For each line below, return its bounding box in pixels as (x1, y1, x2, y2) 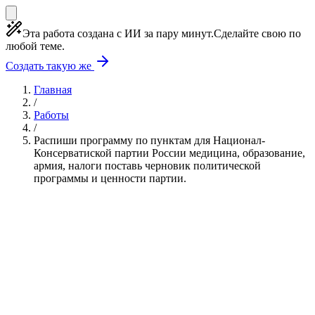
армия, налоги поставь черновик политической (34, 160, 261, 172)
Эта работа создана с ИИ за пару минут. (22, 27, 214, 39)
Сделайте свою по (214, 27, 301, 39)
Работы (34, 109, 69, 121)
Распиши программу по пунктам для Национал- (34, 134, 265, 146)
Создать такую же (6, 60, 94, 72)
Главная (34, 84, 72, 96)
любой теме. (6, 40, 65, 52)
